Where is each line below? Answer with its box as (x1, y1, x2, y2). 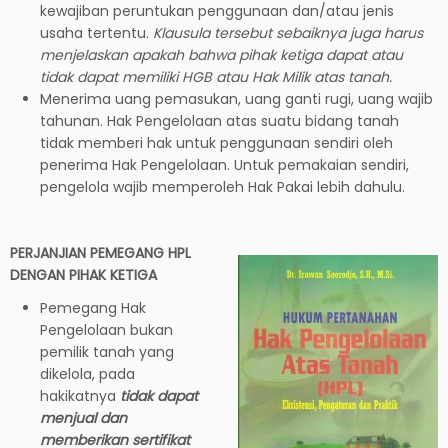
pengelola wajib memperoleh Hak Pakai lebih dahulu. (40, 176, 405, 197)
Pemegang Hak (40, 297, 146, 318)
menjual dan (40, 407, 127, 428)
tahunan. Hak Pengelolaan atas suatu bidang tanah (40, 110, 399, 131)
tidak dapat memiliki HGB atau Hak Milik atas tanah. (40, 66, 392, 87)
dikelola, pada (40, 363, 135, 384)
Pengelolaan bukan (40, 319, 173, 340)
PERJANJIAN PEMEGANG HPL (10, 242, 191, 263)
